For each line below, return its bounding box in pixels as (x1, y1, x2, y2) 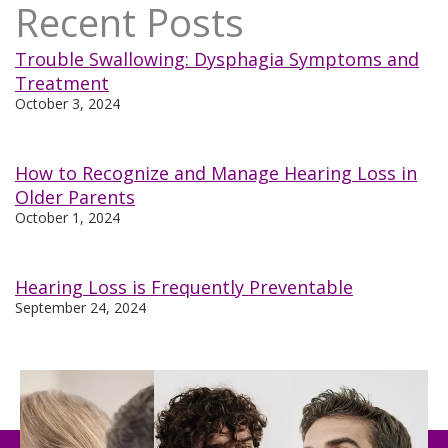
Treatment (15, 70, 109, 95)
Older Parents (15, 184, 135, 209)
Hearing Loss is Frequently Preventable (15, 274, 353, 299)
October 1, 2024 (15, 207, 120, 227)
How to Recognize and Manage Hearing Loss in (15, 160, 417, 185)
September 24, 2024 (15, 297, 146, 317)
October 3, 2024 (15, 93, 120, 113)
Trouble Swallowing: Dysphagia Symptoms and (15, 46, 419, 71)
